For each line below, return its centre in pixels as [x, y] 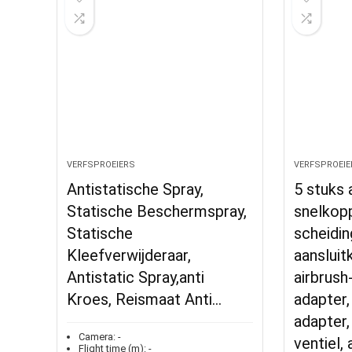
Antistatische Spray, [136, 189]
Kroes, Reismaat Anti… [145, 299]
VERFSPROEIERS [101, 165]
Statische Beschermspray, [157, 211]
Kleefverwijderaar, [129, 255]
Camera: [97, 337]
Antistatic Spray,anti [136, 277]
